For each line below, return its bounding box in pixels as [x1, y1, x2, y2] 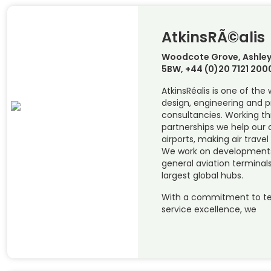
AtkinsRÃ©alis [161, 27, 265, 48]
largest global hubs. [161, 169, 243, 182]
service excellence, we [161, 203, 256, 216]
